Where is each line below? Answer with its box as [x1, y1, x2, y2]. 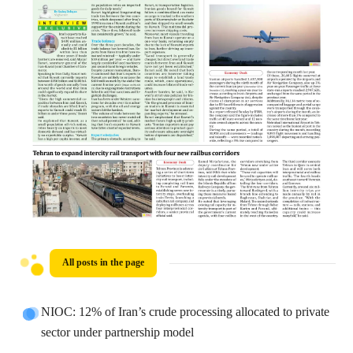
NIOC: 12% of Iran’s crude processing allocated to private [41, 302, 330, 324]
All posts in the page [62, 255, 145, 272]
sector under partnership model [41, 322, 195, 344]
